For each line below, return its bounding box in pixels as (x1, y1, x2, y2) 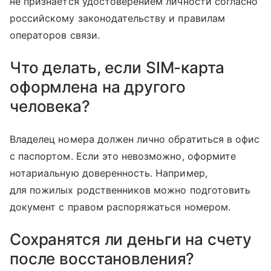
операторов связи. (10, 29, 100, 42)
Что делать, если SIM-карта (10, 58, 224, 77)
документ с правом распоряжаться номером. (10, 201, 230, 214)
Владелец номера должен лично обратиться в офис (10, 133, 260, 146)
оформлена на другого (10, 77, 186, 97)
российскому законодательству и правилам (10, 12, 225, 25)
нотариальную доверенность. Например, (10, 167, 207, 180)
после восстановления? (10, 249, 195, 269)
